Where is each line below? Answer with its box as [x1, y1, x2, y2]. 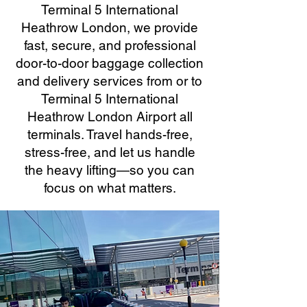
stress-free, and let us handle [24, 145, 195, 160]
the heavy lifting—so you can [25, 162, 195, 177]
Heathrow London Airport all [27, 109, 193, 124]
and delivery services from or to [17, 73, 202, 88]
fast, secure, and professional [23, 38, 196, 53]
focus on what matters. [43, 180, 176, 195]
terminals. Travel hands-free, [27, 127, 193, 142]
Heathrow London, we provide [21, 20, 198, 35]
